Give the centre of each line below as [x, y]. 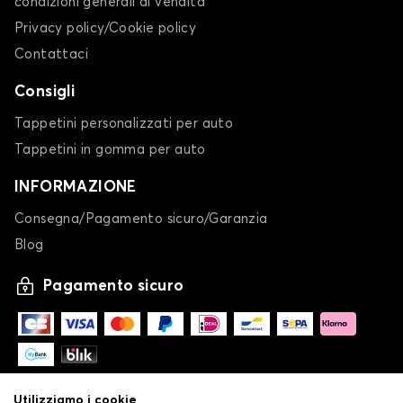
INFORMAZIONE [76, 188]
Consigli [45, 93]
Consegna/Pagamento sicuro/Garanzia [141, 219]
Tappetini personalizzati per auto [124, 124]
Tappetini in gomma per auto [110, 150]
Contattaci [51, 55]
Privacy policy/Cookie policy [106, 29]
